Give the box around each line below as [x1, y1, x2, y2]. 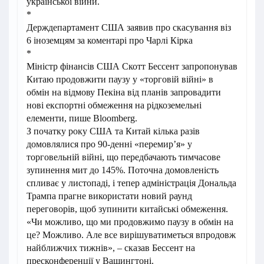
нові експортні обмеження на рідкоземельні [27, 100, 202, 110]
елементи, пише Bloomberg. [27, 113, 137, 123]
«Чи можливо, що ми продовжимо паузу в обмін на [27, 217, 233, 227]
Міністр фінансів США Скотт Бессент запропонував [27, 61, 237, 71]
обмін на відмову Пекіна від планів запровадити [27, 87, 221, 97]
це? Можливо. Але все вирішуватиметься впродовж [27, 230, 236, 240]
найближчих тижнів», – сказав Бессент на [27, 243, 195, 253]
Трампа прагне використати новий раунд [27, 191, 192, 201]
